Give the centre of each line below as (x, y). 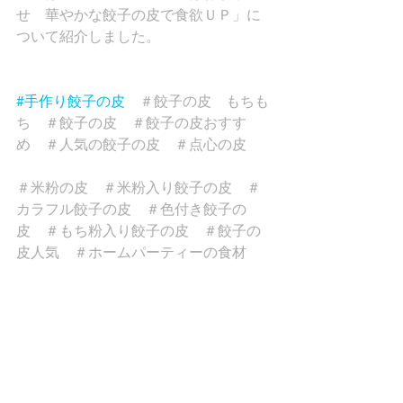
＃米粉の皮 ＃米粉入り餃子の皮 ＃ (139, 187)
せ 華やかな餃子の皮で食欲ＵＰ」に (139, 14)
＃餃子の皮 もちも (197, 101)
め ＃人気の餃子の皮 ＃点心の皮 (139, 144)
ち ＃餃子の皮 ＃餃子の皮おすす (131, 122)
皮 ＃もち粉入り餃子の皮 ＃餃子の (139, 230)
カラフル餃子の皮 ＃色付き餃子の (131, 209)
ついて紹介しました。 (88, 36)
